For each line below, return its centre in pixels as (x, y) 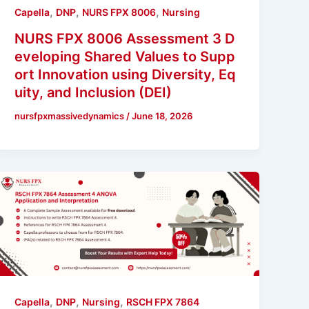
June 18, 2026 (162, 116)
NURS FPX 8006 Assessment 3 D (125, 39)
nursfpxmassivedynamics (71, 116)
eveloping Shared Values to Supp (125, 57)
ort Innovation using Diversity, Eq (126, 75)
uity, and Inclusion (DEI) (93, 93)
